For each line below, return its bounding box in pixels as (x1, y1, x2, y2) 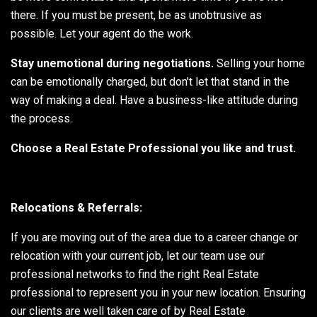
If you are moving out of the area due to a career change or (11, 230, 298, 244)
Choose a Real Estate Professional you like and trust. (11, 141, 296, 155)
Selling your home (214, 56, 305, 70)
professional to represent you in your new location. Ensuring (11, 285, 306, 299)
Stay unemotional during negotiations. (11, 56, 214, 70)
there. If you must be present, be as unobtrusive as (11, 8, 262, 22)
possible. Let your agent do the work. (11, 26, 193, 40)
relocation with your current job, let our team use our (11, 248, 265, 263)
